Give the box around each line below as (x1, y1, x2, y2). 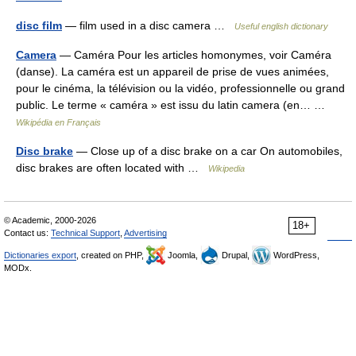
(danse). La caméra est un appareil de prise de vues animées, (16, 65, 329, 78)
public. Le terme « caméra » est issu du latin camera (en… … (16, 99, 331, 111)
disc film (16, 19, 62, 32)
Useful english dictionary (234, 21, 328, 31)
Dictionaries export (4, 250, 76, 260)
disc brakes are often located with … (16, 161, 208, 174)
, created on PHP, (76, 250, 146, 260)
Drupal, (219, 250, 252, 260)
